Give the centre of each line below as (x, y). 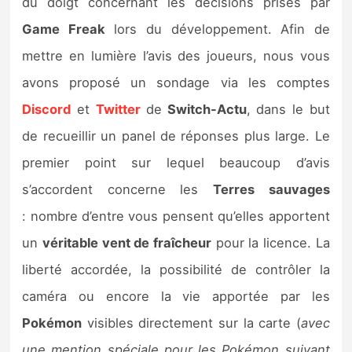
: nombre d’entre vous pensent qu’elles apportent (176, 216)
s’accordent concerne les (118, 190)
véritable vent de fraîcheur (126, 243)
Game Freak (64, 29)
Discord (47, 110)
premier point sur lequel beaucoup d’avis (176, 163)
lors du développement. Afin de (217, 29)
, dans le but (288, 110)
